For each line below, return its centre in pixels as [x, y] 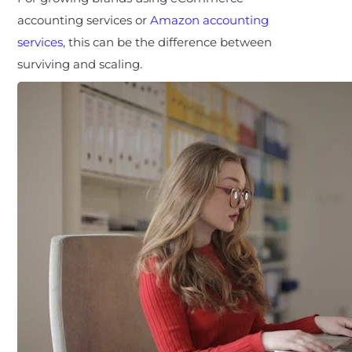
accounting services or [84, 20]
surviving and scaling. [80, 64]
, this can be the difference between [168, 42]
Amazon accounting [210, 20]
